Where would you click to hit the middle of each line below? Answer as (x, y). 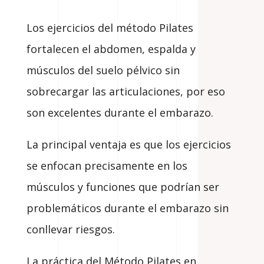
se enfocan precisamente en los (107, 166)
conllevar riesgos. (70, 230)
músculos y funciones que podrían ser (123, 187)
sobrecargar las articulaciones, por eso (126, 92)
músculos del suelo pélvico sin (103, 70)
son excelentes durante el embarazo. (120, 113)
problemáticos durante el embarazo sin (127, 208)
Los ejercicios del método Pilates (110, 28)
